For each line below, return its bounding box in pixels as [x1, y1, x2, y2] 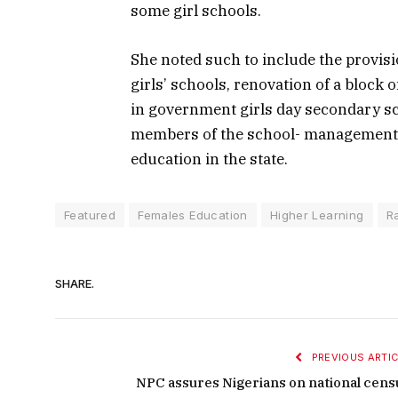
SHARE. [55, 276, 94, 291]
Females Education [138, 207, 248, 222]
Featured [64, 207, 116, 222]
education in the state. [131, 148, 288, 169]
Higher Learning [269, 207, 364, 222]
